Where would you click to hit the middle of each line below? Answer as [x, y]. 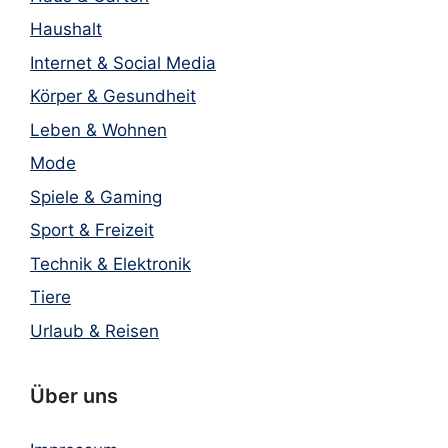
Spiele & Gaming [96, 196]
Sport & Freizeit [92, 230]
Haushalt [66, 29]
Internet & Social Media [123, 62]
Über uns [74, 395]
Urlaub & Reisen [94, 330]
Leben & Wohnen [98, 129]
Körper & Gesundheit [113, 96]
